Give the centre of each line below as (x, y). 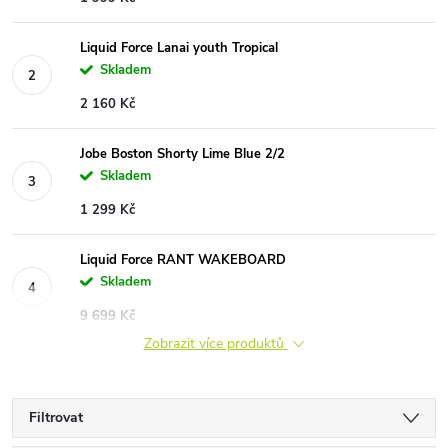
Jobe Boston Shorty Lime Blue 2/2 (182, 153)
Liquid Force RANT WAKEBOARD (183, 259)
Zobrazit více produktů (215, 343)
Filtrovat (56, 417)
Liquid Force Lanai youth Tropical (179, 47)
